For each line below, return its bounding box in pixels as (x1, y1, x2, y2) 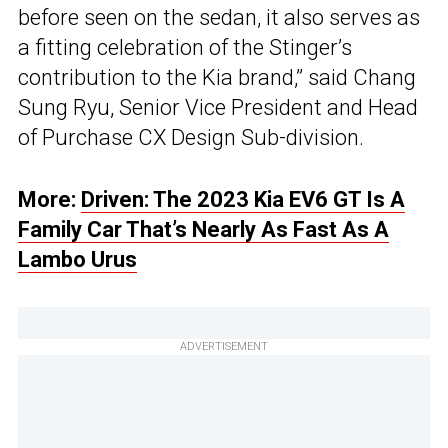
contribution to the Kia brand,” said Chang (18, 65, 416, 91)
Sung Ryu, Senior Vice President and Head (18, 95, 418, 121)
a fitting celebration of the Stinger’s (18, 35, 352, 61)
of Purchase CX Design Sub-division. (18, 125, 364, 151)
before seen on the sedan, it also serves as (18, 5, 420, 31)
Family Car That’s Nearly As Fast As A (18, 217, 389, 243)
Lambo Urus (18, 247, 137, 273)
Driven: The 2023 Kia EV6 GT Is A (81, 187, 405, 213)
